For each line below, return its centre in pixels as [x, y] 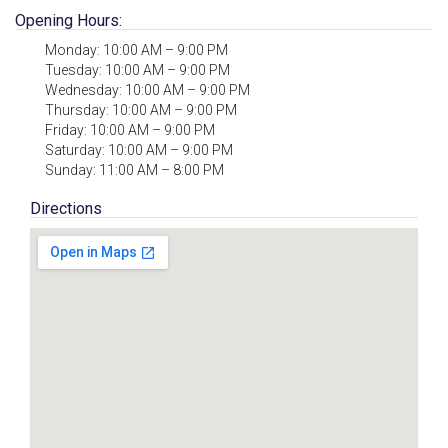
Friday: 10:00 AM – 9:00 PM [130, 129]
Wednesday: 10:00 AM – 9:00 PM [147, 89]
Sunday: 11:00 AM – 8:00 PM [134, 169]
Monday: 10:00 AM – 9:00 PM [136, 49]
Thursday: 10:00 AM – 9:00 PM [141, 109]
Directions [66, 208]
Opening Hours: [68, 20]
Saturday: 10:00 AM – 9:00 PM [139, 149]
